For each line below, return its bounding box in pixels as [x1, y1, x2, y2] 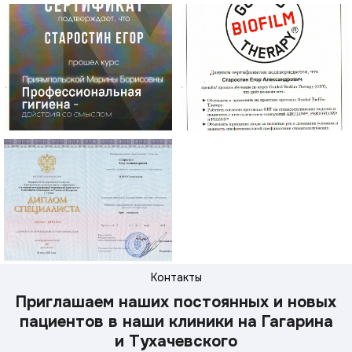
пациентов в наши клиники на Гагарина [19, 312, 333, 332]
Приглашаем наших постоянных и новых [16, 292, 336, 312]
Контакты [150, 270, 202, 284]
